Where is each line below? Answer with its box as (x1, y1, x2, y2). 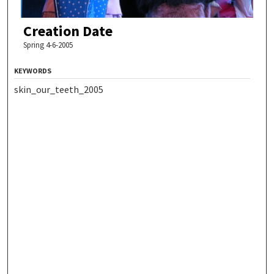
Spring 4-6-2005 (23, 39, 73, 50)
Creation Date (23, 21, 113, 40)
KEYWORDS (14, 65, 52, 75)
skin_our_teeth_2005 (14, 83, 104, 95)
